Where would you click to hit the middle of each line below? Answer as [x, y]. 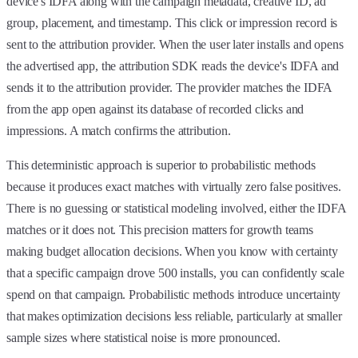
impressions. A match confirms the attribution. [119, 130]
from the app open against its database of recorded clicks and [155, 109]
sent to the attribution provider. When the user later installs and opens [175, 44]
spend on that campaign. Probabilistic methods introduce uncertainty [174, 294]
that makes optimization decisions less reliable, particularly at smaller [174, 316]
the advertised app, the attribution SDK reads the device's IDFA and [173, 66]
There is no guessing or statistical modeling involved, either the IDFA [176, 208]
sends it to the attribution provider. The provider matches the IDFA [169, 87]
